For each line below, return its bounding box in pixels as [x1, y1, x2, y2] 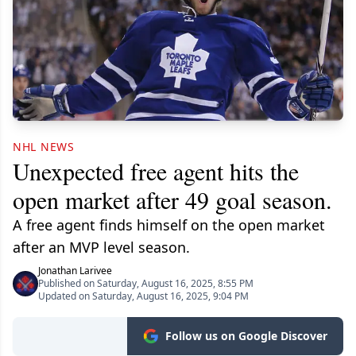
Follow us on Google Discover [165, 328, 327, 344]
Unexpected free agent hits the [13, 155, 299, 188]
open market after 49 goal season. [13, 184, 332, 216]
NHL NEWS [13, 139, 75, 155]
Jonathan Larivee [38, 264, 112, 278]
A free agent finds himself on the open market [13, 215, 325, 235]
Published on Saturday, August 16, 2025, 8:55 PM [38, 277, 253, 291]
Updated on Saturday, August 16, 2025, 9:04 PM [38, 289, 249, 304]
